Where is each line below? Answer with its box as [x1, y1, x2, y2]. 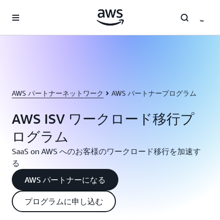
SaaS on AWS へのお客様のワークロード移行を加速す [12, 146, 201, 156]
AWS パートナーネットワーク [12, 89, 104, 97]
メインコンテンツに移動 [4, 6, 80, 14]
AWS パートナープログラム [111, 89, 196, 97]
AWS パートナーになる [25, 175, 106, 185]
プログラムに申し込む [25, 196, 103, 206]
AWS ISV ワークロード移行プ [12, 110, 194, 127]
